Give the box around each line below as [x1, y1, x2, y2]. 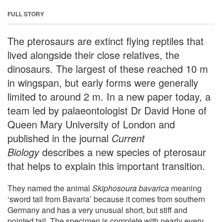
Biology [7, 144, 39, 159]
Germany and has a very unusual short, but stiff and [7, 204, 187, 216]
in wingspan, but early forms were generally [7, 75, 198, 90]
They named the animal [7, 182, 92, 194]
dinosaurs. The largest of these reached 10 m [7, 61, 208, 76]
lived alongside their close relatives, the [7, 47, 179, 62]
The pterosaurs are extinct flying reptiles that [7, 33, 204, 48]
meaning [169, 182, 202, 194]
